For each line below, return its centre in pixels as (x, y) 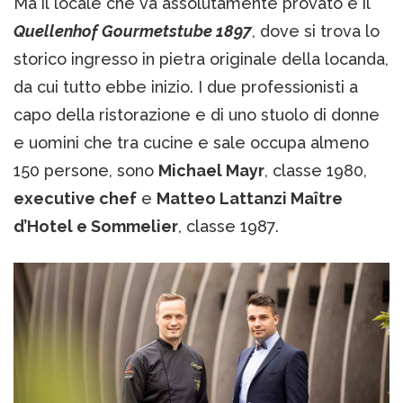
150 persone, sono (86, 171)
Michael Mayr (211, 171)
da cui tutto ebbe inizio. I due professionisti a (186, 87)
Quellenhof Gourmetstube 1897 (133, 31)
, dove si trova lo (316, 31)
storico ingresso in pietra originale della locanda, (201, 59)
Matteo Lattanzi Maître (250, 199)
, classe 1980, (316, 171)
